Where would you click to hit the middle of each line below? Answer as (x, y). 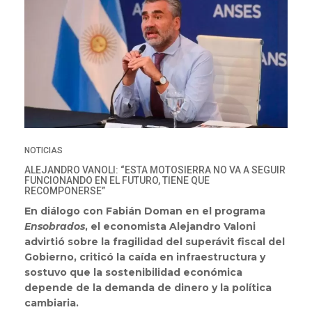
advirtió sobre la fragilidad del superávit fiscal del (155, 242)
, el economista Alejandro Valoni (170, 227)
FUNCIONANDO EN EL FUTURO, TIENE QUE (117, 181)
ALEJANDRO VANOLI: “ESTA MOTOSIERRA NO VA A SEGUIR (155, 170)
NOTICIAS (44, 151)
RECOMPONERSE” (65, 191)
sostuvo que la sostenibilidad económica (133, 273)
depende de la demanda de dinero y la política (148, 288)
